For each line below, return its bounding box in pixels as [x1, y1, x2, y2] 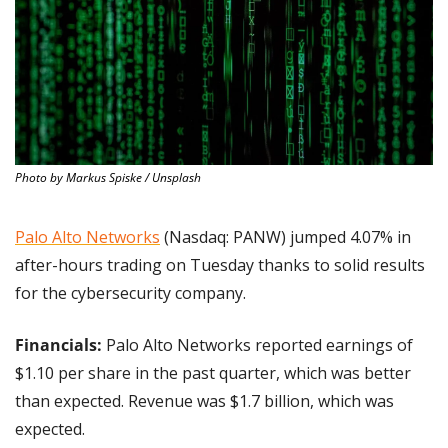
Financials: [15, 333, 102, 356]
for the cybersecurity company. [15, 281, 246, 304]
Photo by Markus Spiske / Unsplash [15, 168, 201, 186]
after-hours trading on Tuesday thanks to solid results [15, 253, 425, 276]
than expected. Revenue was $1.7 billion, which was [15, 389, 394, 412]
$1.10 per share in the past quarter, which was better [15, 361, 411, 384]
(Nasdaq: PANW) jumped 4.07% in [160, 225, 411, 248]
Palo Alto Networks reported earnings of [102, 333, 413, 356]
